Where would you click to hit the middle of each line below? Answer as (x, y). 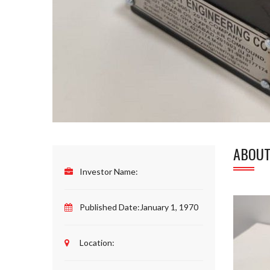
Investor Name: (109, 171)
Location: (97, 242)
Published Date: (110, 207)
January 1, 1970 (169, 207)
